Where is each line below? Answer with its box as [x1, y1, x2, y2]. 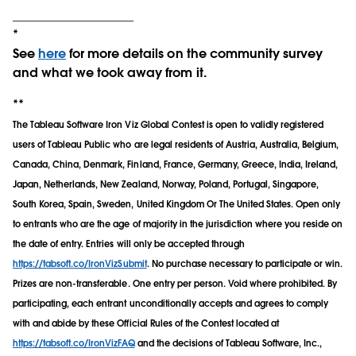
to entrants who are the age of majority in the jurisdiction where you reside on [13, 218, 343, 230]
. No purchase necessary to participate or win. [146, 257, 343, 269]
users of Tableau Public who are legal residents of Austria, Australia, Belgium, [13, 138, 339, 150]
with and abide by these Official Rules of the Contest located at [13, 317, 280, 329]
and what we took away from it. [13, 64, 207, 81]
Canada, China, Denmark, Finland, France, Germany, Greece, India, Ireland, [13, 158, 339, 170]
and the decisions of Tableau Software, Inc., [134, 337, 323, 349]
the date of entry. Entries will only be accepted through [13, 238, 246, 250]
